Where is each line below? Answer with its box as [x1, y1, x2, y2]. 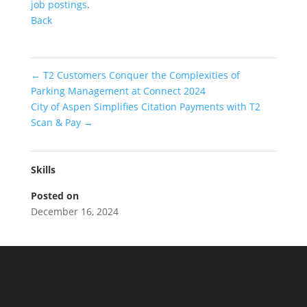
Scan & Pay [30, 116, 84, 129]
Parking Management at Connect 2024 [30, 84, 206, 97]
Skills [30, 163, 56, 176]
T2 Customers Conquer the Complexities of [40, 69, 240, 82]
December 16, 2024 [30, 205, 119, 218]
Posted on [30, 189, 79, 202]
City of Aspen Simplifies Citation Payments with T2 [30, 100, 260, 113]
